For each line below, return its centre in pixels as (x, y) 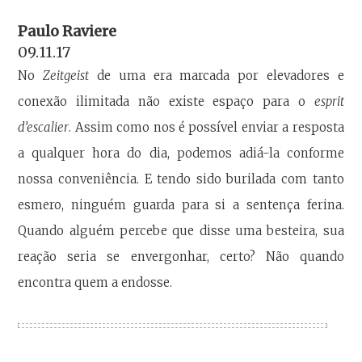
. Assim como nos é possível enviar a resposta (206, 127)
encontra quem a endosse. (95, 282)
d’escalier (44, 127)
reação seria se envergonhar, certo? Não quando (181, 256)
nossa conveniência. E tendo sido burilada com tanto (181, 179)
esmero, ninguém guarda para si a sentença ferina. (181, 204)
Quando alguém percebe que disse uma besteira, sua (181, 230)
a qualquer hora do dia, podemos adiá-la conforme (181, 153)
